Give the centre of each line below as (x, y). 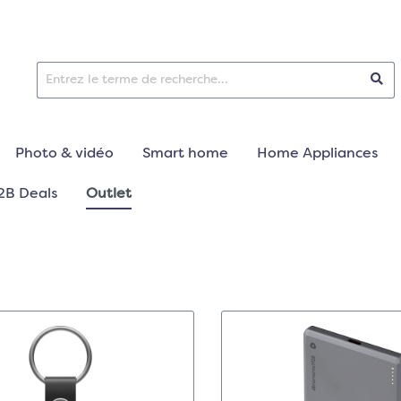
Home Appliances (317, 154)
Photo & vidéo (64, 154)
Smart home (185, 154)
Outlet (109, 194)
